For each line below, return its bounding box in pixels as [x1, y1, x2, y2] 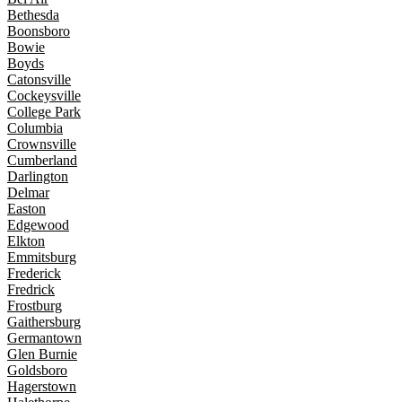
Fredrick [7, 282, 55, 298]
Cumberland [7, 153, 77, 169]
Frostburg [7, 298, 62, 314]
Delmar [7, 185, 49, 201]
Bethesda [7, 7, 59, 23]
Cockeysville [7, 88, 81, 104]
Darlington [7, 169, 68, 185]
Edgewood [7, 217, 69, 233]
